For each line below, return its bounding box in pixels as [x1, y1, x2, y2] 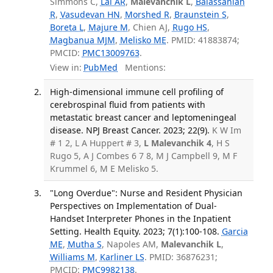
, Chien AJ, [127, 21, 172, 33]
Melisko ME [119, 34, 166, 46]
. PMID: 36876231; [144, 251, 218, 263]
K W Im [211, 124, 241, 136]
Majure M [88, 21, 128, 33]
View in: [49, 62, 82, 74]
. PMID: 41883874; [166, 34, 239, 46]
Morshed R [124, 8, 169, 20]
